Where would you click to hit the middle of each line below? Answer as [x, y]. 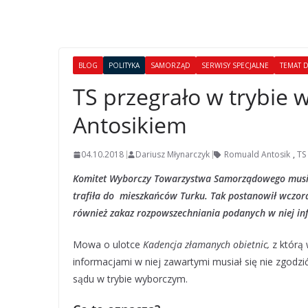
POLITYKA [124, 65]
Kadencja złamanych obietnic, [206, 244]
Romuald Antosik [257, 154]
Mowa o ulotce [108, 244]
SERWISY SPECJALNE [235, 65]
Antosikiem [130, 125]
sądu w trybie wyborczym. [130, 279]
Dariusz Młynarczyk [173, 154]
